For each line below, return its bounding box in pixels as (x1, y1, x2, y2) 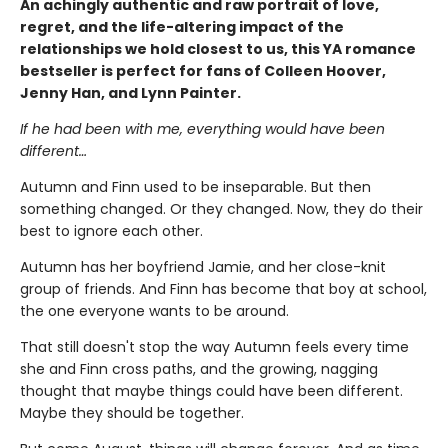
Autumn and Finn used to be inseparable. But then (20, 176, 371, 197)
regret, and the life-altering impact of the (20, 16, 344, 37)
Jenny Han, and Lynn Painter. (20, 82, 241, 103)
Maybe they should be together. (20, 402, 244, 423)
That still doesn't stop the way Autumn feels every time (20, 336, 409, 357)
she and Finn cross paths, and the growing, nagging (20, 358, 378, 379)
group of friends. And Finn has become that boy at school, (20, 278, 427, 299)
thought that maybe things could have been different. (20, 380, 403, 401)
